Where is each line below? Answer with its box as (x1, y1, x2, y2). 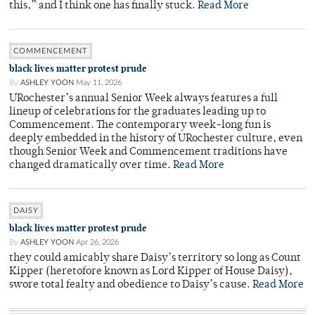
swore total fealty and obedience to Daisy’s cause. (9, 280, 252, 291)
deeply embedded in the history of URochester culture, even (9, 134, 302, 145)
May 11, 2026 (76, 79, 122, 87)
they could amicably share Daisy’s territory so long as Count (9, 253, 301, 264)
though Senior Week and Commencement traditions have (9, 147, 288, 158)
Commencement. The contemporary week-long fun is (9, 120, 271, 131)
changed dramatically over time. (9, 160, 173, 172)
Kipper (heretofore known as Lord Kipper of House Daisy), (9, 266, 292, 278)
